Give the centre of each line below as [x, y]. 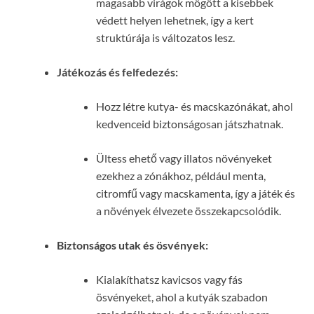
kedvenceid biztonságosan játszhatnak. [190, 124]
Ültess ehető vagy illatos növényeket [184, 158]
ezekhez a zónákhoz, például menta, [181, 176]
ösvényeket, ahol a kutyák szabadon [182, 297]
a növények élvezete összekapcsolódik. [189, 211]
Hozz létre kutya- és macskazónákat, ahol [194, 107]
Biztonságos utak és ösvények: [132, 245]
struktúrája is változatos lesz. [165, 38]
